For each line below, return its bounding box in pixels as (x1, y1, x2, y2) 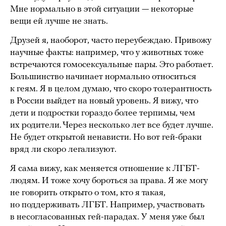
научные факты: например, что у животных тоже (10, 48, 204, 58)
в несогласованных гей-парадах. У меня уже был (10, 212, 205, 222)
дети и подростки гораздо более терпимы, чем (10, 108, 195, 119)
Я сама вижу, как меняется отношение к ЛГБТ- (10, 164, 200, 174)
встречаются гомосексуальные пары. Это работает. (10, 60, 213, 70)
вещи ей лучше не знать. (10, 17, 108, 27)
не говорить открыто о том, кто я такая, (10, 188, 165, 198)
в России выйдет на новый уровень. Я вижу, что (10, 96, 198, 106)
